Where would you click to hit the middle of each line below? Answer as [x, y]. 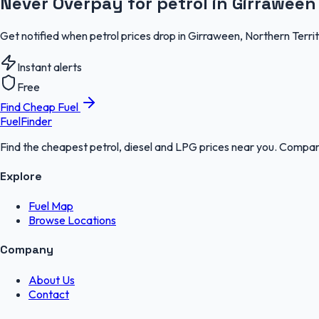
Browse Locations [72, 220]
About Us [52, 279]
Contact [49, 294]
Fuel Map [51, 206]
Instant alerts [49, 67]
